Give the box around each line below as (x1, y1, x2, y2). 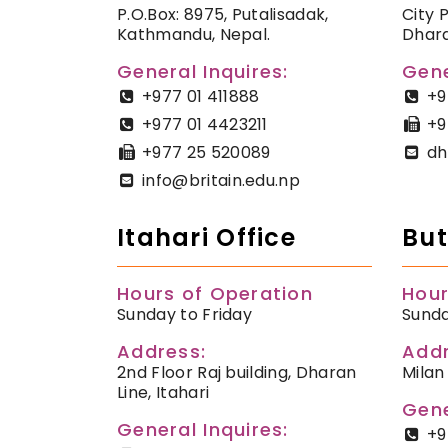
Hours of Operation (117, 281, 314, 307)
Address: (117, 339, 207, 365)
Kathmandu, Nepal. (117, 23, 271, 47)
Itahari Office (117, 221, 296, 255)
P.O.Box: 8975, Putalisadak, (117, 3, 329, 27)
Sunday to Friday (117, 303, 253, 327)
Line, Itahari (117, 381, 210, 405)
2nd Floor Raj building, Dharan (117, 361, 357, 385)
